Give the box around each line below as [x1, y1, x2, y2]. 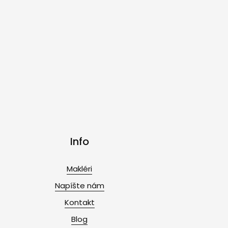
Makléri [67, 163, 92, 174]
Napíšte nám [54, 180, 104, 191]
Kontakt [64, 196, 95, 208]
